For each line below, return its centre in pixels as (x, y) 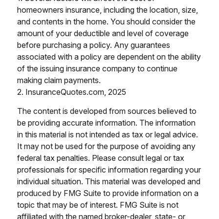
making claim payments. (59, 80)
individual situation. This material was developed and (109, 181)
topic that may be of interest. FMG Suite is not (98, 205)
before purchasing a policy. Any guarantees (94, 45)
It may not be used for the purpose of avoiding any (106, 146)
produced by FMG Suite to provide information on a (108, 193)
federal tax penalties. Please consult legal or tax (101, 158)
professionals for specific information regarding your (109, 169)
